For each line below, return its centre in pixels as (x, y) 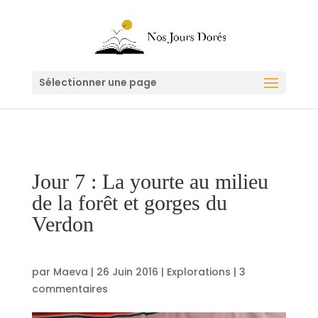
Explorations (198, 272)
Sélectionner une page (98, 82)
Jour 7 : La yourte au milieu (150, 181)
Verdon (62, 224)
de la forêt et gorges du (129, 203)
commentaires (70, 289)
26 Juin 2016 (127, 272)
